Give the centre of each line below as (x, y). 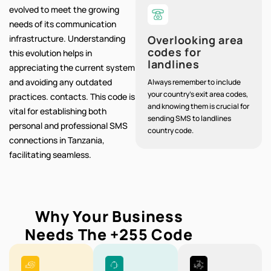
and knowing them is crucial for (198, 106)
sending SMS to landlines (189, 119)
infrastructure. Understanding (67, 39)
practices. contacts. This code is (72, 97)
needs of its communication (63, 24)
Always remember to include (194, 82)
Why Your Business (109, 216)
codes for (175, 52)
